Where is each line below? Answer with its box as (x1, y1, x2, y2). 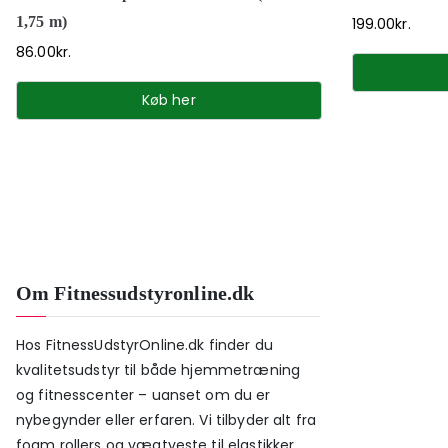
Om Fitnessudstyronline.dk (16, 282, 255, 304)
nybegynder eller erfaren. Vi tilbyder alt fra (16, 410, 316, 430)
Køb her (141, 90, 196, 110)
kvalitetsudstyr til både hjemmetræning (16, 360, 301, 380)
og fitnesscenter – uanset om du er (16, 385, 271, 405)
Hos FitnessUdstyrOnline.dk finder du (16, 335, 273, 355)
